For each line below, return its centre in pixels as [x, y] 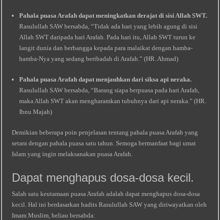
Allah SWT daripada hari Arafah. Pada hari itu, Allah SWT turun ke [108, 37]
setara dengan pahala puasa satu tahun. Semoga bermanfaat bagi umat [104, 143]
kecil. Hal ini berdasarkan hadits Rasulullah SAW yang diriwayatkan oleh [110, 205]
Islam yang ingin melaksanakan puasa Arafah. [72, 154]
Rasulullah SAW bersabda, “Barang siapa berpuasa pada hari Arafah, [110, 90]
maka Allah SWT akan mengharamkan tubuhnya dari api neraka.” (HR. [113, 101]
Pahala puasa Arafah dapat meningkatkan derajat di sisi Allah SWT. [113, 15]
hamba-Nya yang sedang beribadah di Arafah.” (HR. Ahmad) [99, 59]
